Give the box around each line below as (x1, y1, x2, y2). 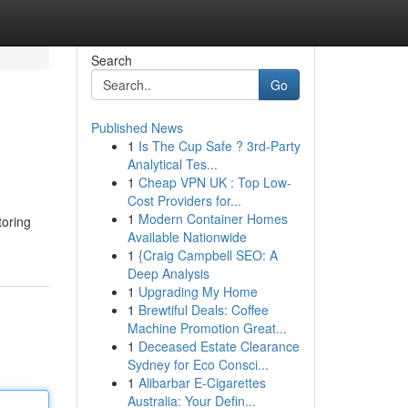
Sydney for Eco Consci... (127, 355, 269, 373)
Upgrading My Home (138, 282, 258, 301)
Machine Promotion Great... (127, 319, 287, 337)
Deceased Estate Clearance (138, 337, 300, 355)
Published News (90, 118, 183, 137)
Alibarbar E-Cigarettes (138, 373, 266, 392)
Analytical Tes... (127, 155, 218, 173)
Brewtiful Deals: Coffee (138, 301, 269, 319)
